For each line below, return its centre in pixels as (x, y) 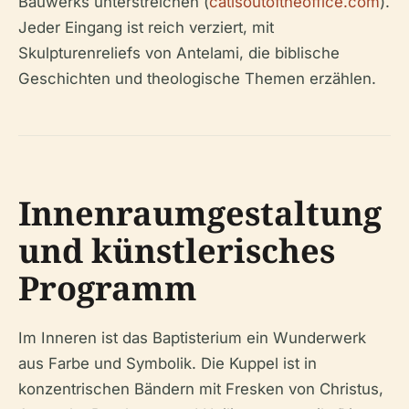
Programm (108, 288)
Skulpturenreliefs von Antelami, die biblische (179, 53)
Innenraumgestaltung (200, 214)
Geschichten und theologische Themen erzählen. (197, 79)
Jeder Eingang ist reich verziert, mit (146, 28)
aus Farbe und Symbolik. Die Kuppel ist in (168, 364)
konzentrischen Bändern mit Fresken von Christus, (201, 389)
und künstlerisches (177, 251)
